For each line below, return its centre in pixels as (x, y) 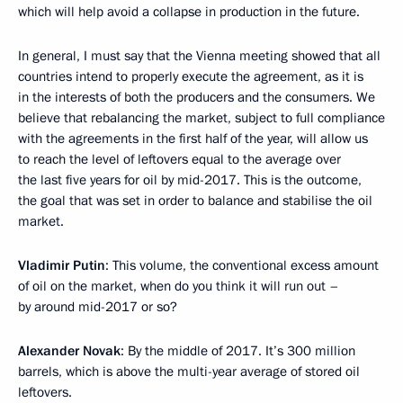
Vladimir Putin (62, 265)
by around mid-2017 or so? (98, 307)
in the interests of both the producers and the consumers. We (197, 97)
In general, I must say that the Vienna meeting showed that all (199, 56)
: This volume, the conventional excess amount (242, 265)
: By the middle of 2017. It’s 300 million (238, 351)
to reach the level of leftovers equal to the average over (179, 159)
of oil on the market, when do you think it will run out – (179, 286)
